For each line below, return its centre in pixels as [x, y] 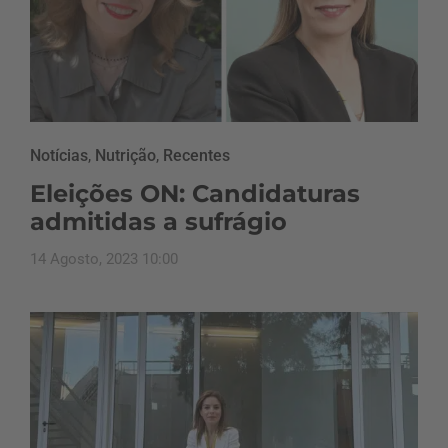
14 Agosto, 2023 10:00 [104, 258]
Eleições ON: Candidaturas [195, 193]
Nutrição [125, 155]
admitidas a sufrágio [158, 221]
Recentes [196, 155]
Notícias [59, 155]
